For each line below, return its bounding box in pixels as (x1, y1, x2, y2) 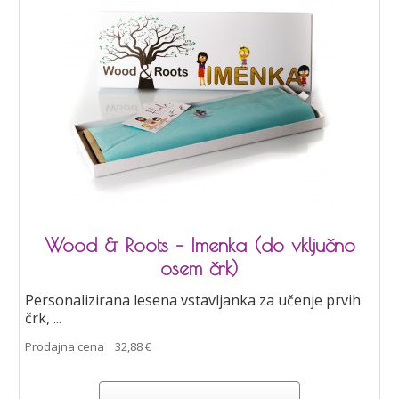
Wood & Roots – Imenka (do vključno (44, 232, 355, 256)
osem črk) (160, 256, 239, 280)
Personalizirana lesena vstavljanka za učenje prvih (25, 289, 362, 310)
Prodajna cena (25, 338, 105, 354)
